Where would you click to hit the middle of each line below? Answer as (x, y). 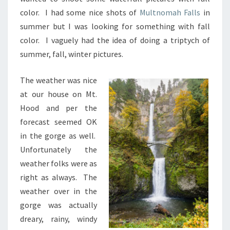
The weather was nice (59, 80)
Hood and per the (59, 108)
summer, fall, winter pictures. (72, 54)
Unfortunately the (59, 150)
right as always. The (59, 177)
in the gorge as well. (59, 136)
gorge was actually (59, 205)
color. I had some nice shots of (80, 13)
